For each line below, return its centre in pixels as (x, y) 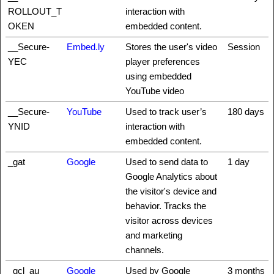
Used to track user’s (166, 112)
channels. (145, 250)
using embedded (158, 76)
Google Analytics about (171, 176)
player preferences (163, 61)
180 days (246, 112)
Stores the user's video (171, 47)
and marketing (154, 235)
